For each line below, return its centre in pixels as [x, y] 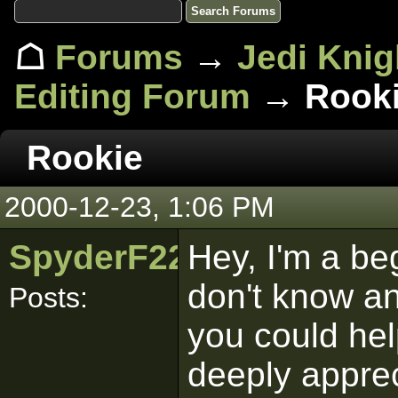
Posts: [48, 298]
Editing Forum [132, 96]
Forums [119, 57]
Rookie [85, 158]
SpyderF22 [98, 257]
